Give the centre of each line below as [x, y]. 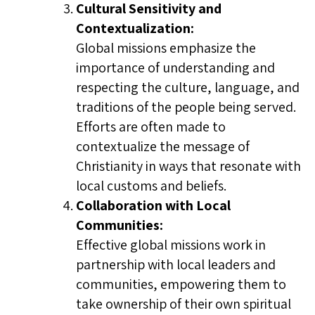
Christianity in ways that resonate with [188, 166]
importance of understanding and [175, 67]
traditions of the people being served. [186, 107]
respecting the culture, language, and [188, 87]
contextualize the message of [163, 146]
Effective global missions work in [171, 245]
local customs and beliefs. [151, 186]
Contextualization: [135, 28]
